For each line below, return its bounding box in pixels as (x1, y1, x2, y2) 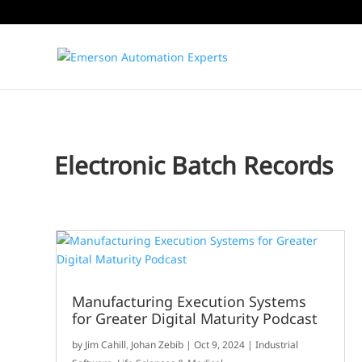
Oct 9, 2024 (194, 338, 246, 352)
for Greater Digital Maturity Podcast (72, 309, 318, 329)
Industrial (255, 338, 299, 352)
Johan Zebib (131, 338, 184, 352)
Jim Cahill (85, 338, 127, 352)
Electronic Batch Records (54, 148, 334, 182)
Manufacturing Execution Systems (72, 292, 307, 312)
